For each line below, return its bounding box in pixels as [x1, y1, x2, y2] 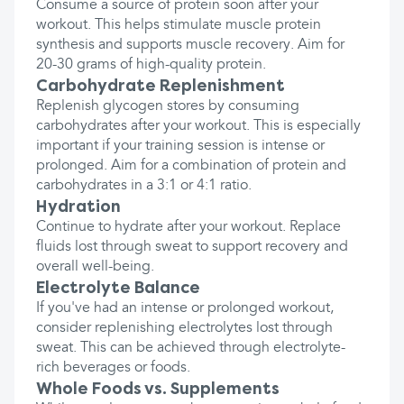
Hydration [36, 197, 121, 216]
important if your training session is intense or [36, 139, 325, 153]
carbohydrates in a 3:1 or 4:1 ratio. [36, 179, 252, 193]
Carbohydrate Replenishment [36, 77, 285, 95]
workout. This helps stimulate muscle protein [36, 18, 321, 32]
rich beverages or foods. [36, 361, 190, 375]
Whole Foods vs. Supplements [36, 380, 280, 398]
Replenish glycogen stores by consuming [36, 99, 299, 114]
